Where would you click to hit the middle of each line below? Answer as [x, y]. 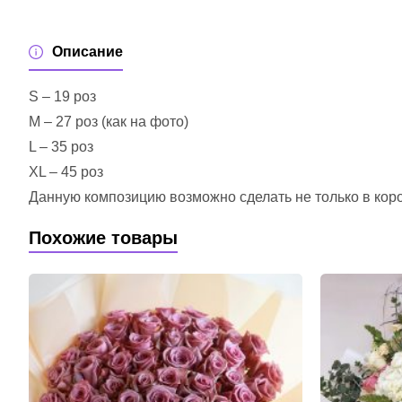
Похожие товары [103, 238]
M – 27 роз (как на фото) [109, 122]
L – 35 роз [61, 147]
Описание [87, 52]
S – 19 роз [62, 97]
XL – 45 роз [66, 172]
